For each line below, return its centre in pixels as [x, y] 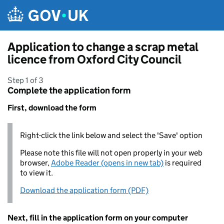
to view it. [36, 173]
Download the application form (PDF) [84, 190]
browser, [35, 163]
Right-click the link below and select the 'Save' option [111, 135]
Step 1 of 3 [25, 80]
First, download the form [52, 108]
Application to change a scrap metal [103, 47]
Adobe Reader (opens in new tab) [107, 163]
